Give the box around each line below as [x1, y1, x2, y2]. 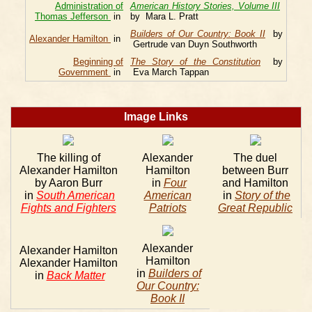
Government [58, 67, 111, 77]
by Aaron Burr [34, 177, 102, 189]
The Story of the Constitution [130, 56, 260, 67]
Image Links [124, 111, 188, 123]
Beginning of [73, 56, 123, 67]
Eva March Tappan [130, 67, 209, 77]
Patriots [148, 202, 187, 214]
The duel [233, 152, 277, 164]
